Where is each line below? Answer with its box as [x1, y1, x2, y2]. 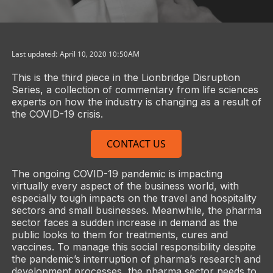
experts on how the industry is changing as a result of [11, 96, 261, 108]
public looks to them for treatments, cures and [11, 229, 228, 241]
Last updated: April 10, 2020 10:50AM [11, 49, 140, 59]
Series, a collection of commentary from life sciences [11, 83, 258, 96]
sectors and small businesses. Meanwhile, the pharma [11, 204, 261, 216]
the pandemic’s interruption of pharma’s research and [11, 253, 261, 265]
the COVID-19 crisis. [11, 108, 103, 120]
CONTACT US [107, 137, 166, 151]
